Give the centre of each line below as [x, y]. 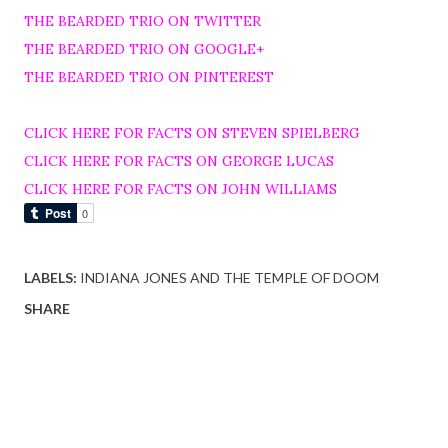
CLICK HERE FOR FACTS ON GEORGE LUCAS [179, 161]
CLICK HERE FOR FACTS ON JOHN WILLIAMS [180, 189]
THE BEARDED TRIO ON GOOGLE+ [144, 49]
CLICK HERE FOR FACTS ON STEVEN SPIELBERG [192, 133]
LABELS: [50, 278]
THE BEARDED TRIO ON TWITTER [142, 21]
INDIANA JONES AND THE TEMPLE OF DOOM [229, 278]
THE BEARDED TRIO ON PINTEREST [149, 77]
